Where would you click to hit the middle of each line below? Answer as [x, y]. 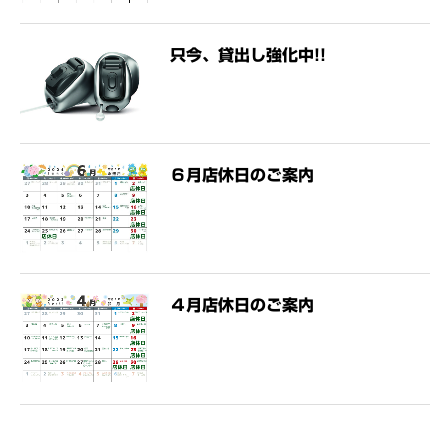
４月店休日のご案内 [242, 305]
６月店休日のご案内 [242, 174]
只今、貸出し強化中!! [248, 54]
